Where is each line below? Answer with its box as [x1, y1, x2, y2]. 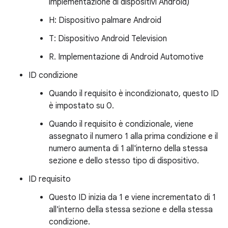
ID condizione [28, 70, 78, 80]
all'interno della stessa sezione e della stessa [49, 205, 213, 215]
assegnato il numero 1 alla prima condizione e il [49, 131, 218, 141]
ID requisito [28, 174, 71, 184]
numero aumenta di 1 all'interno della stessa [49, 144, 208, 154]
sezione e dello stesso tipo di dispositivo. [49, 156, 199, 166]
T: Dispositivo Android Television [49, 34, 167, 44]
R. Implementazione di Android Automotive [49, 52, 204, 62]
